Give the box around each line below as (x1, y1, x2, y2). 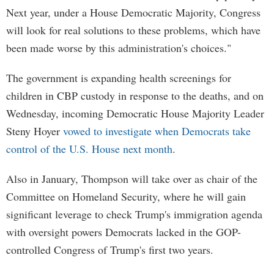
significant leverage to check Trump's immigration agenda (6, 207, 262, 221)
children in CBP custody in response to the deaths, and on (6, 88, 264, 103)
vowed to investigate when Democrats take (63, 124, 251, 138)
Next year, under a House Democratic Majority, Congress (6, 5, 261, 20)
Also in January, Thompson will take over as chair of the (6, 171, 257, 186)
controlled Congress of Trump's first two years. (6, 242, 213, 257)
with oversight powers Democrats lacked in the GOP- (6, 224, 241, 239)
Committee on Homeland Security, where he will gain (6, 189, 246, 204)
